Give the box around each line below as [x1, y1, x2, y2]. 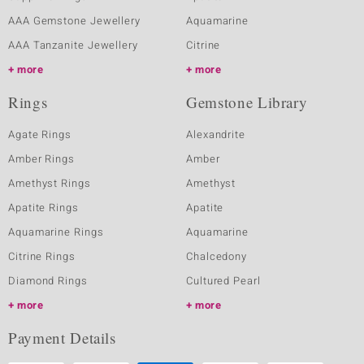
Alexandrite [186, 127, 246, 142]
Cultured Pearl [186, 273, 261, 288]
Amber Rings [8, 151, 76, 167]
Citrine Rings [8, 249, 76, 264]
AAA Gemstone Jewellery [8, 13, 141, 28]
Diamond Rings [8, 273, 88, 288]
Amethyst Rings [8, 175, 91, 191]
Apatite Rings [8, 200, 79, 215]
